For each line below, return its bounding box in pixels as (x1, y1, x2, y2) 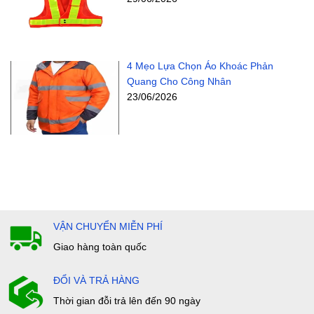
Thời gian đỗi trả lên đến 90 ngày (53, 294, 200, 306)
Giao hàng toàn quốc (53, 240, 146, 252)
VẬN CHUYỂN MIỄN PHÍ (53, 220, 163, 232)
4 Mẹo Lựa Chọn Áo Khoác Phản (126, 60, 273, 72)
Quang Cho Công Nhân (126, 76, 231, 88)
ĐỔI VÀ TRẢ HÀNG (53, 274, 139, 286)
